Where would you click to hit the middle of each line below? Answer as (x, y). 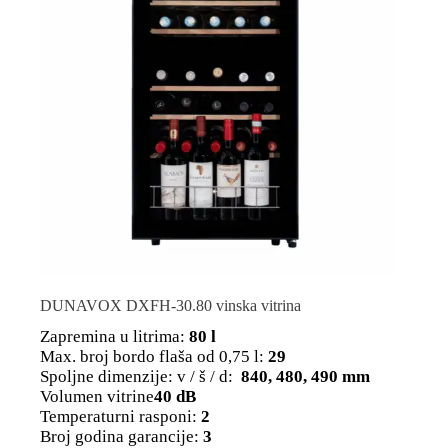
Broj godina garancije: (119, 436)
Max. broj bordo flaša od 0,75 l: (152, 356)
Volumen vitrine (97, 396)
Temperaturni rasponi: (118, 416)
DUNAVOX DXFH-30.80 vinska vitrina (170, 305)
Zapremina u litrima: (112, 336)
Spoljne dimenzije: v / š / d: (138, 376)
